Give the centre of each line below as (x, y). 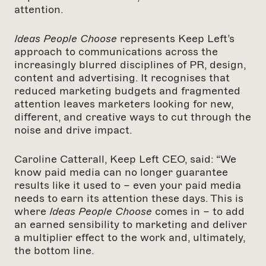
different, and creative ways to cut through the (133, 117)
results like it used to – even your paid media (128, 186)
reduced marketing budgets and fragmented (127, 91)
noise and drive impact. (75, 130)
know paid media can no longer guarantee (121, 172)
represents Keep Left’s (176, 39)
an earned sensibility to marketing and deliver (131, 225)
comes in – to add (198, 212)
